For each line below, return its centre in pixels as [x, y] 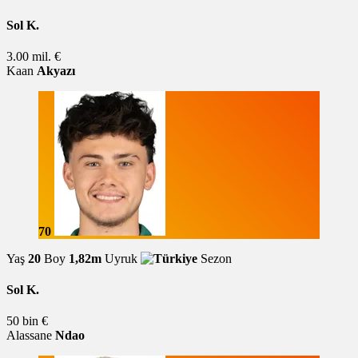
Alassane [29, 336]
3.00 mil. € [34, 56]
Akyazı [56, 70]
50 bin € [27, 321]
